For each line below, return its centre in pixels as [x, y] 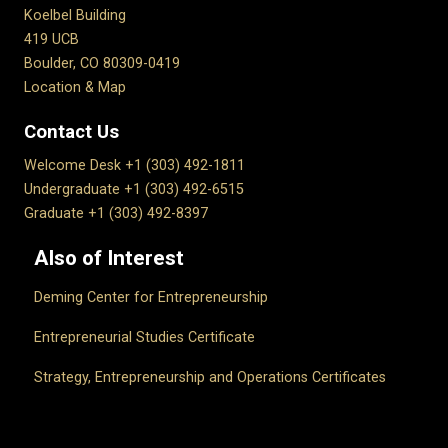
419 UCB [51, 40]
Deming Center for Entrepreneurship [151, 298]
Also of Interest [109, 258]
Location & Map [75, 88]
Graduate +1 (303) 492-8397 [116, 214]
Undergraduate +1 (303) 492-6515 [134, 190]
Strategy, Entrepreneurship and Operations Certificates [210, 378]
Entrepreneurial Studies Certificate [144, 338]
